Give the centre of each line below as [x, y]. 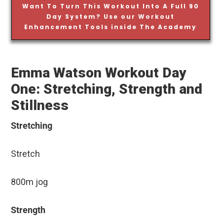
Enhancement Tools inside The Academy [110, 27]
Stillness [40, 105]
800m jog [30, 182]
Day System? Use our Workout [110, 16]
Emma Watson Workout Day [99, 73]
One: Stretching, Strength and [107, 89]
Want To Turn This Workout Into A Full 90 [110, 6]
